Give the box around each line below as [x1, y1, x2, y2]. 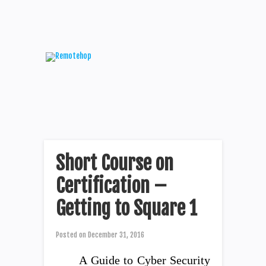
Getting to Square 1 [56, 197, 197, 220]
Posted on [56, 230, 86, 239]
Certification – [56, 174, 167, 198]
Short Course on [56, 151, 173, 175]
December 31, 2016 [86, 230, 144, 239]
